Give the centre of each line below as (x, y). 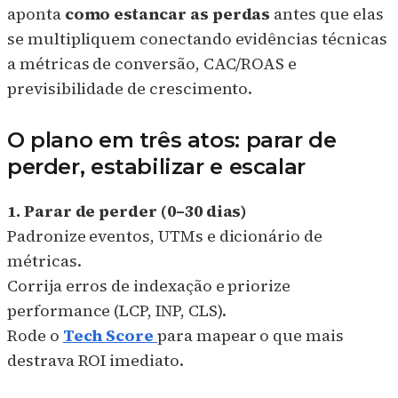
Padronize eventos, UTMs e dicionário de (165, 235)
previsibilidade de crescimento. (130, 89)
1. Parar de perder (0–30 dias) (127, 211)
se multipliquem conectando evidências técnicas (197, 39)
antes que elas (327, 14)
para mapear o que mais (251, 335)
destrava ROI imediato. (96, 360)
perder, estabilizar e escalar (156, 167)
